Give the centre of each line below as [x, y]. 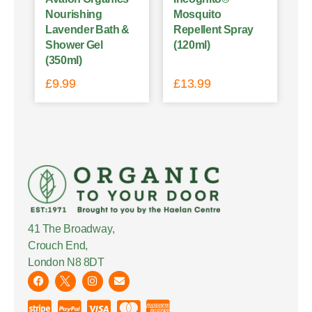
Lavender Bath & [88, 29]
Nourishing [74, 14]
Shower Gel [74, 45]
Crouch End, [58, 245]
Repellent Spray [213, 29]
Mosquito [197, 14]
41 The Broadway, [71, 228]
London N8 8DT [67, 262]
